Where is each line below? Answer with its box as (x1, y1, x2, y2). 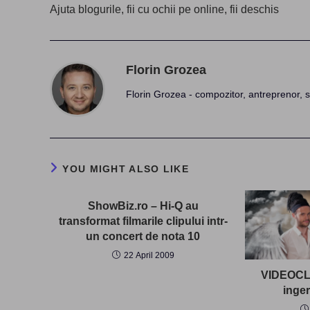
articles (49, 8, 80, 20)
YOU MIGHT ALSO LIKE (62, 163, 190, 174)
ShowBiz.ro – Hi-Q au (87, 199, 199, 212)
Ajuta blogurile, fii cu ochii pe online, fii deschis (50, 3, 279, 15)
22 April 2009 (123, 250, 174, 260)
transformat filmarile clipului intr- (58, 215, 228, 227)
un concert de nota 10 (86, 230, 201, 242)
